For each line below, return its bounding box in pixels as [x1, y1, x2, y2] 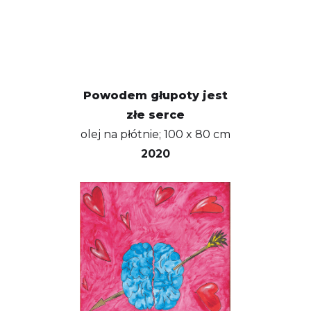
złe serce [126, 108, 185, 122]
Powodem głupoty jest [83, 89, 228, 103]
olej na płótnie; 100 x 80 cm [80, 128, 230, 142]
